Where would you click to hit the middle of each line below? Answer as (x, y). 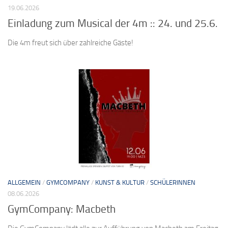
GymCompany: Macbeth (62, 209)
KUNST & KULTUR (120, 182)
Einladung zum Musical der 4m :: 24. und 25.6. (113, 23)
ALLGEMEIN (24, 182)
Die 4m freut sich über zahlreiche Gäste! (70, 42)
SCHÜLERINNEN (173, 182)
